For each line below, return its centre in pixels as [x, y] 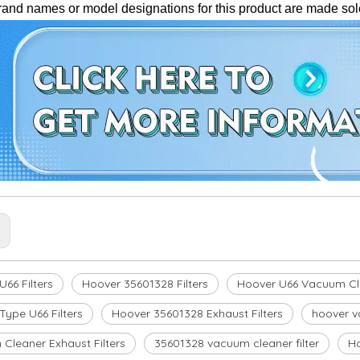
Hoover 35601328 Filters [145, 284]
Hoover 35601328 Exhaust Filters [197, 313]
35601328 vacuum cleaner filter [237, 343]
